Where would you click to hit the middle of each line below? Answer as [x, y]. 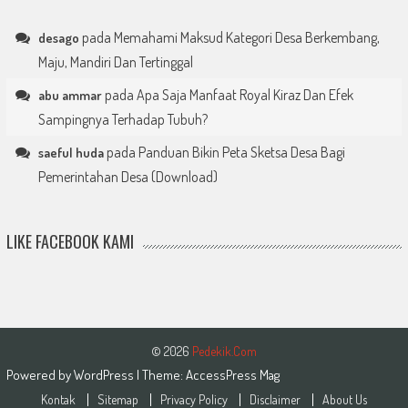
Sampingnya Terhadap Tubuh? [122, 120]
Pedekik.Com [224, 352]
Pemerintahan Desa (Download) [127, 177]
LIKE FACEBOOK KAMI [70, 242]
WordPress [105, 375]
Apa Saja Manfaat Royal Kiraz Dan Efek [245, 95]
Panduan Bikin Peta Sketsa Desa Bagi [241, 153]
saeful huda [71, 153]
